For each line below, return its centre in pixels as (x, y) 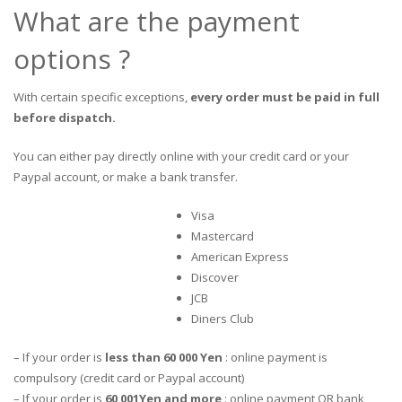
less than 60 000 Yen (165, 357)
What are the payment (157, 21)
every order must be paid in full (285, 97)
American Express (240, 257)
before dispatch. (65, 118)
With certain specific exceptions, (102, 97)
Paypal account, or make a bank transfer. (126, 177)
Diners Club (223, 319)
